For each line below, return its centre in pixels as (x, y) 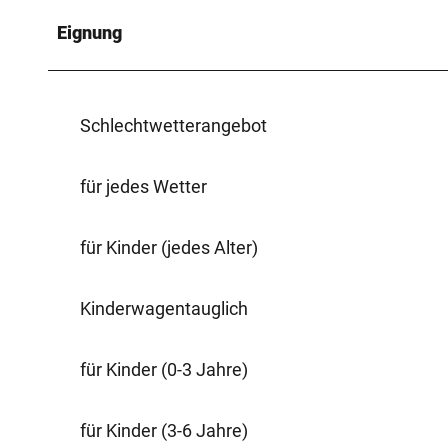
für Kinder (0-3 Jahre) (164, 369)
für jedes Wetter (143, 186)
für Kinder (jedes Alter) (169, 247)
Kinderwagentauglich (164, 308)
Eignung (89, 32)
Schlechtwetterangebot (173, 125)
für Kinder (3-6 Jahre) (164, 430)
